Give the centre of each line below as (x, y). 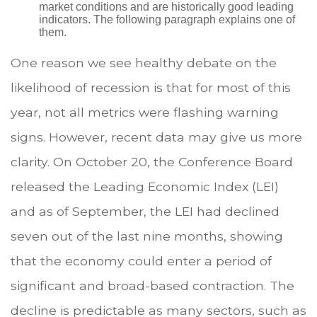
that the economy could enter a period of (141, 260)
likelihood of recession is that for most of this (151, 87)
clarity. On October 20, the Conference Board (152, 161)
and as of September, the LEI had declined (145, 211)
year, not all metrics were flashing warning (145, 112)
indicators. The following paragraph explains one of (167, 19)
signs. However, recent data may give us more (156, 137)
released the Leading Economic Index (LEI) (145, 186)
